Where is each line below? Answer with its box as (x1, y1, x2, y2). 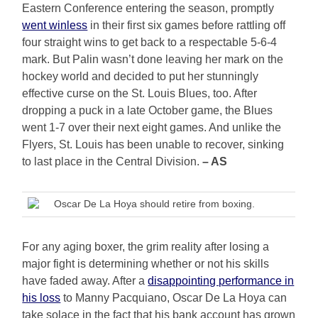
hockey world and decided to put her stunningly (22, 70, 259, 83)
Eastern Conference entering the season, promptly (22, 2, 275, 15)
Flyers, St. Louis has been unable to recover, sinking (22, 138, 285, 151)
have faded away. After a (22, 275, 148, 287)
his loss (22, 292, 61, 305)
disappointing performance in (148, 275, 295, 287)
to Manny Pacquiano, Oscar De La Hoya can (60, 292, 287, 305)
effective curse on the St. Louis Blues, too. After (22, 87, 258, 100)
